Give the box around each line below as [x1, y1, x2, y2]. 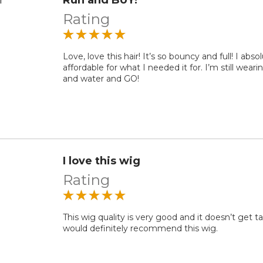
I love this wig [63, 154, 141, 167]
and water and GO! [63, 73, 140, 84]
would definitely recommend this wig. [63, 222, 218, 234]
